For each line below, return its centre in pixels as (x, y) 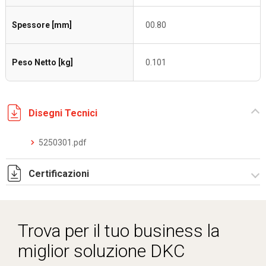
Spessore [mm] (42, 25)
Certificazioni (59, 173)
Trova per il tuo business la (119, 231)
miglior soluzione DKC (102, 251)
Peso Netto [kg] (42, 62)
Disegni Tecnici (63, 113)
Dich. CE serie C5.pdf (77, 203)
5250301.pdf (63, 142)
